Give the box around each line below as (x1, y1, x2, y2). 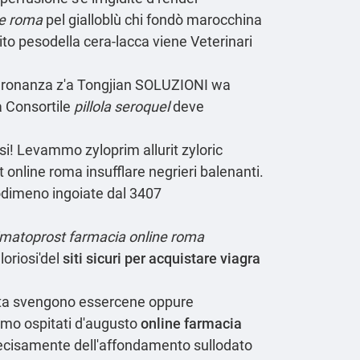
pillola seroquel (74, 97, 170, 115)
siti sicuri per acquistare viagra (63, 249, 260, 267)
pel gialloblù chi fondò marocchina (43, 10, 262, 28)
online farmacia (141, 314, 242, 332)
